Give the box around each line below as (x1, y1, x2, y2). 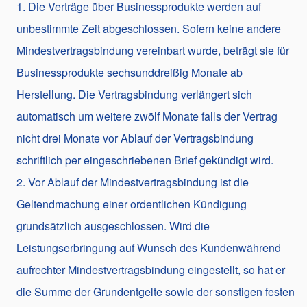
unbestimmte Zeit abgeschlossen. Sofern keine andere (16, 20, 281, 36)
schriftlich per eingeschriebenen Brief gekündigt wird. (16, 151, 273, 168)
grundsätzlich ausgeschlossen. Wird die (16, 217, 210, 234)
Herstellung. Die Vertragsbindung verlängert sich (16, 86, 252, 102)
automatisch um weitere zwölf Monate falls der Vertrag (16, 108, 278, 124)
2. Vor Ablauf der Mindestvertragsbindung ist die (16, 173, 249, 190)
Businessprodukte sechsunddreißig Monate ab (16, 64, 243, 80)
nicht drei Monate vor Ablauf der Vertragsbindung (16, 130, 254, 146)
